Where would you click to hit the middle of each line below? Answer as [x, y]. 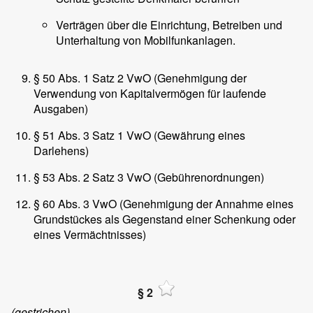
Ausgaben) [61, 108]
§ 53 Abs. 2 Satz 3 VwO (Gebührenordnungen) [149, 177]
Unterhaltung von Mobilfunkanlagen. [146, 40]
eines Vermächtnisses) [90, 234]
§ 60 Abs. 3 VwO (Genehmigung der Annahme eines [163, 203]
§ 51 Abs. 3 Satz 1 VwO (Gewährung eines [139, 135]
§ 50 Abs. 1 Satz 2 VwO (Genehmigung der [140, 78]
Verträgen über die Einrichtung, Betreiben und [169, 24]
